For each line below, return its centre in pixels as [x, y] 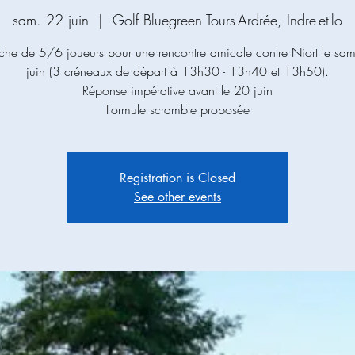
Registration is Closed [177, 178]
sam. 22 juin [51, 20]
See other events [177, 197]
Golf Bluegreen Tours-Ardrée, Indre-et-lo [227, 20]
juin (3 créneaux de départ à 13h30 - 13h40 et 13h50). [177, 71]
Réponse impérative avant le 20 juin [177, 90]
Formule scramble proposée [177, 109]
